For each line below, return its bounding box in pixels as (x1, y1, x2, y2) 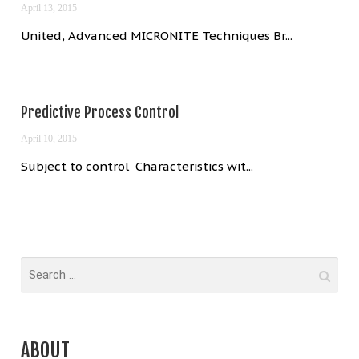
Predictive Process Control (21, 103, 179, 121)
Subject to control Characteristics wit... (21, 158, 254, 174)
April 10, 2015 (21, 132, 78, 144)
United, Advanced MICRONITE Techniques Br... (21, 27, 293, 43)
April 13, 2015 (21, 2, 78, 14)
